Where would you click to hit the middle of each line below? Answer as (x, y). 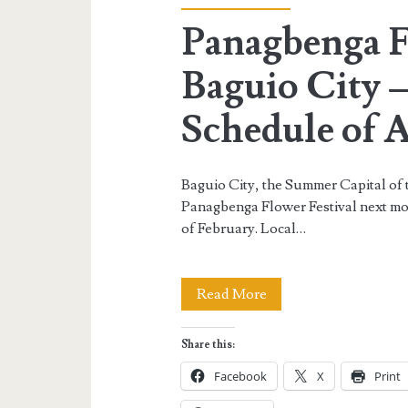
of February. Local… (244, 229)
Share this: (209, 345)
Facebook (241, 377)
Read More (231, 295)
